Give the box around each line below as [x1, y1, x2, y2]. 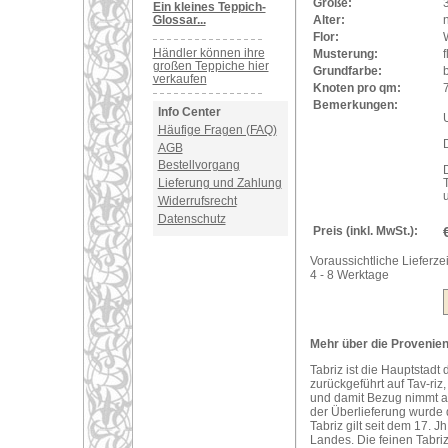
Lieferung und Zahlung [157, 176, 282, 191]
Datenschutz [157, 211, 226, 226]
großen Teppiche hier [152, 59, 269, 73]
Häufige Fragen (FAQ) [157, 122, 277, 137]
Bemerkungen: [312, 98, 398, 112]
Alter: [312, 13, 345, 27]
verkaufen [152, 72, 207, 86]
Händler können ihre [152, 46, 265, 60]
